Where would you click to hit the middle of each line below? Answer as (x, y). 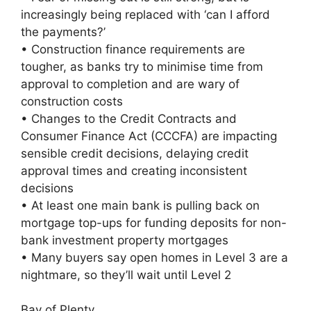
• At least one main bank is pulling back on (140, 205)
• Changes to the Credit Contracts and (129, 118)
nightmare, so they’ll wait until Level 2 (126, 275)
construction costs (72, 101)
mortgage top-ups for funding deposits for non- (154, 222)
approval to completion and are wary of (130, 84)
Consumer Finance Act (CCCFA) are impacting (149, 136)
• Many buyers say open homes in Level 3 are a (154, 257)
